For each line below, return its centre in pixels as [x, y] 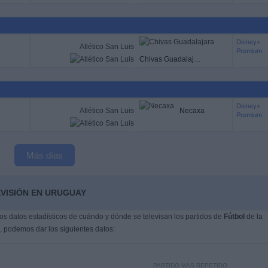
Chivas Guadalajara [197, 60]
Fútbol [234, 217]
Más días [44, 155]
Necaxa [192, 111]
